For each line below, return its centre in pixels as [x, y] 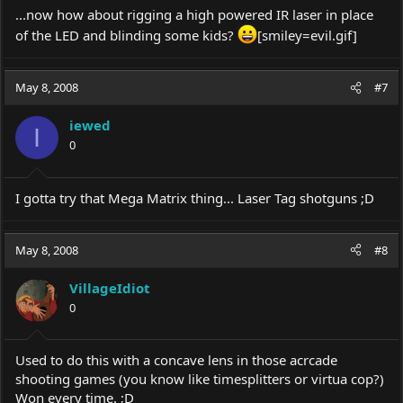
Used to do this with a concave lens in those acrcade [176, 360]
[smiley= [284, 35]
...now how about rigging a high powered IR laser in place [194, 14]
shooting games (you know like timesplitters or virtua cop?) [200, 379]
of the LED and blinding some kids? [126, 35]
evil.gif [331, 35]
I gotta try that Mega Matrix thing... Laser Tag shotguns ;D [195, 197]
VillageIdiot [110, 287]
